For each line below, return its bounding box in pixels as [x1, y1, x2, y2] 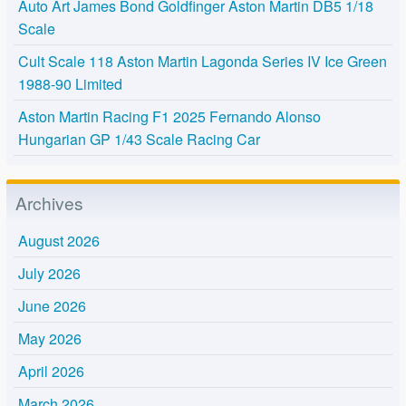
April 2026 [18, 361, 84, 382]
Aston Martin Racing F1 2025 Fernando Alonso [18, 105, 321, 127]
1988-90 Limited [18, 72, 122, 94]
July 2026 [18, 263, 81, 285]
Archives [14, 189, 83, 215]
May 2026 [18, 328, 82, 350]
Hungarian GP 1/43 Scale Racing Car [18, 128, 260, 150]
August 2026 [18, 230, 100, 252]
